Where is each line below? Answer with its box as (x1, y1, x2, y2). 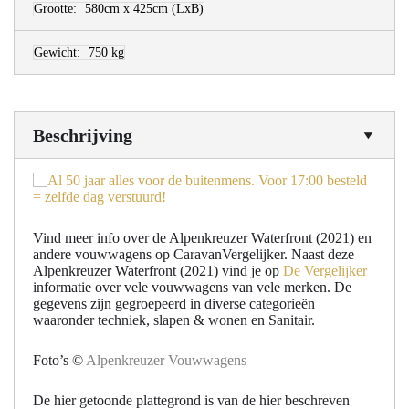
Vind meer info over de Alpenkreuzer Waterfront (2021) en (33, 229, 372, 246)
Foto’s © (33, 352, 86, 368)
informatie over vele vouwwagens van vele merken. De (33, 278, 351, 295)
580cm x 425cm (85, 2, 172, 16)
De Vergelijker (283, 262, 367, 278)
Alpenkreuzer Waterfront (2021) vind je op (33, 262, 283, 278)
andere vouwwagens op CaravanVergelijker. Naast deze (33, 246, 354, 262)
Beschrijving (33, 125, 132, 146)
